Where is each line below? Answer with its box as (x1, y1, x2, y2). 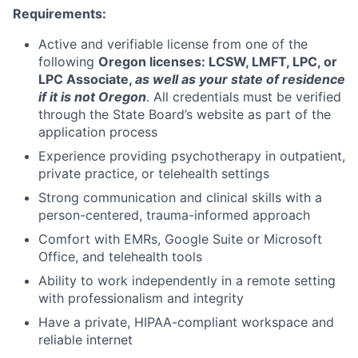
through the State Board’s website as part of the (38, 105, 331, 122)
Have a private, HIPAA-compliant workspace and (38, 313, 334, 330)
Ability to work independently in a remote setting (38, 272, 336, 288)
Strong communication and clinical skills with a (38, 189, 322, 205)
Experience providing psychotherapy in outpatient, (38, 147, 345, 164)
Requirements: (13, 5, 106, 22)
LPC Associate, (38, 70, 135, 87)
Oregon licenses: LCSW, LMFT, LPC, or (98, 53, 337, 70)
